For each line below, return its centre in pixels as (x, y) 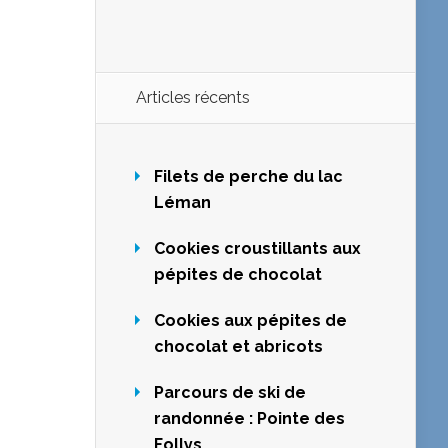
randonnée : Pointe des (249, 419)
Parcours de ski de (230, 393)
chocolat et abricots (238, 347)
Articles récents (193, 98)
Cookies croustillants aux (257, 249)
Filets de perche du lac (248, 177)
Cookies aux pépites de (250, 321)
